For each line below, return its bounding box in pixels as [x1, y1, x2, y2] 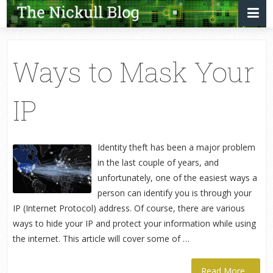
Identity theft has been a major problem [97, 141, 255, 153]
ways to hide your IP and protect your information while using [12, 217, 256, 229]
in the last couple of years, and [97, 156, 219, 168]
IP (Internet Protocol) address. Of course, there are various [12, 202, 245, 214]
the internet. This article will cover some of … [12, 232, 190, 244]
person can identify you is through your [97, 186, 252, 199]
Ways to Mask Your [12, 53, 255, 90]
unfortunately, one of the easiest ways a [97, 171, 257, 183]
